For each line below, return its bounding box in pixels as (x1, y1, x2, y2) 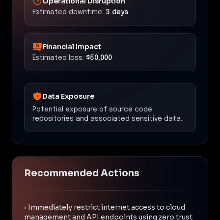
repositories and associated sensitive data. (32, 115, 182, 122)
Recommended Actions (24, 167, 139, 179)
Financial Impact (42, 42, 101, 51)
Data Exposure (42, 91, 94, 101)
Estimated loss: (32, 54, 84, 61)
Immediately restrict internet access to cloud (28, 202, 185, 212)
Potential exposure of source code (32, 106, 152, 113)
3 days (106, 8, 128, 16)
